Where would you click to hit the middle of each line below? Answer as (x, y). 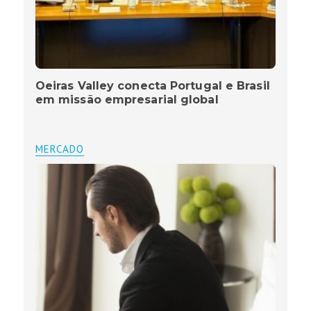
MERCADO (59, 149)
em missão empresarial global (127, 100)
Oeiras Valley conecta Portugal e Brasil (152, 86)
